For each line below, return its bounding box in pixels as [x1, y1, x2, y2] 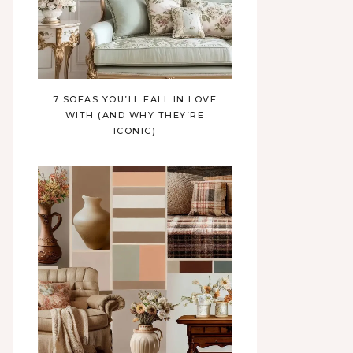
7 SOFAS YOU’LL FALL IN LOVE [52, 94, 217, 105]
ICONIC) [113, 125, 157, 136]
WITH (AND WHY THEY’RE [65, 110, 205, 121]
